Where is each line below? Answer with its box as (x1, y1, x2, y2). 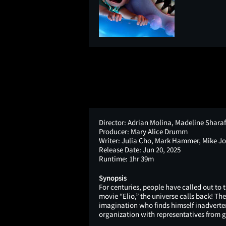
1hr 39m (128, 153, 154, 163)
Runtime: (99, 153, 128, 163)
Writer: (99, 135, 120, 145)
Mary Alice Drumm (129, 126, 188, 136)
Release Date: (99, 144, 141, 154)
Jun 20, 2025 (141, 144, 181, 154)
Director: (99, 117, 126, 127)
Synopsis (99, 173, 127, 183)
